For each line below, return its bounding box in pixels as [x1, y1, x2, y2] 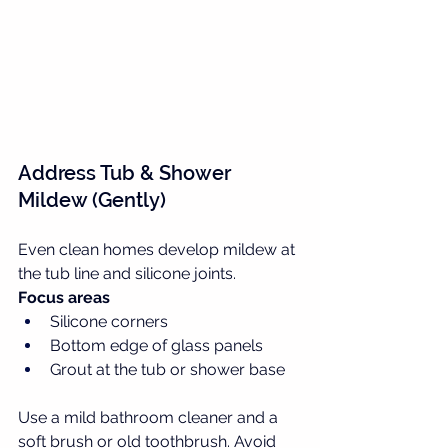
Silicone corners [50, 311, 168, 331]
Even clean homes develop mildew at [18, 239, 299, 259]
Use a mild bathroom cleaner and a [18, 407, 282, 427]
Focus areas [18, 287, 110, 307]
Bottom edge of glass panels [50, 335, 263, 355]
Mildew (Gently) [18, 187, 166, 212]
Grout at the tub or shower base [50, 359, 285, 379]
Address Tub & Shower [18, 160, 236, 185]
